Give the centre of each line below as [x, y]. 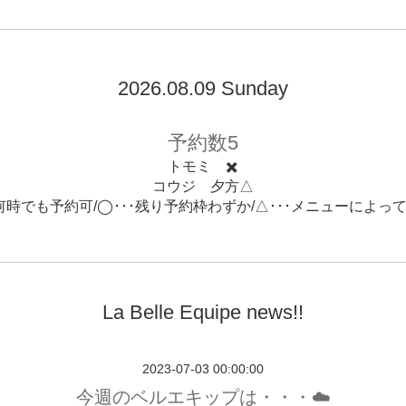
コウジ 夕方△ [203, 186]
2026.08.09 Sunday [203, 88]
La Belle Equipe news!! [203, 312]
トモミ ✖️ [203, 166]
